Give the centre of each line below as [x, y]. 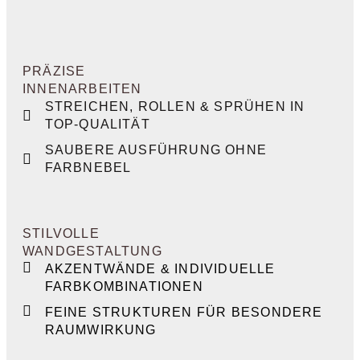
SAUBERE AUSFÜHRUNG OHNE [156, 150]
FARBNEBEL [88, 168]
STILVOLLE [61, 233]
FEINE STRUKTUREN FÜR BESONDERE [184, 312]
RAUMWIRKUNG [100, 330]
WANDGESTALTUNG [92, 251]
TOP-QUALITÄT [97, 124]
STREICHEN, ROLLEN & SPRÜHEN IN [175, 106]
